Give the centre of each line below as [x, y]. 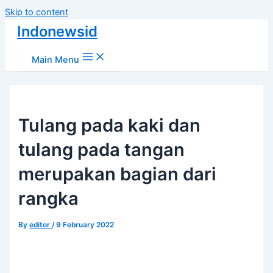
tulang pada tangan [102, 149]
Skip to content [37, 12]
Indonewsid [57, 31]
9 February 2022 [85, 225]
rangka [49, 198]
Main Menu [55, 60]
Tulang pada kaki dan [110, 125]
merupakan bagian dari [118, 174]
